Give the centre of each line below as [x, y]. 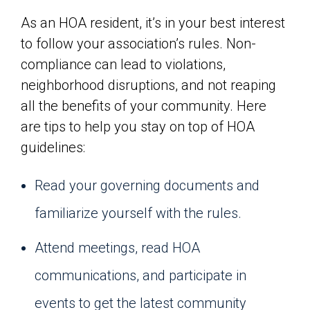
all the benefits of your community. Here [144, 106]
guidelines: [53, 147]
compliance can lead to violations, [123, 64]
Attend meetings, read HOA [117, 248]
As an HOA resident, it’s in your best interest [153, 23]
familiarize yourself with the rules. [138, 213]
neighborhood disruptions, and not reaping [148, 85]
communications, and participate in [140, 275]
